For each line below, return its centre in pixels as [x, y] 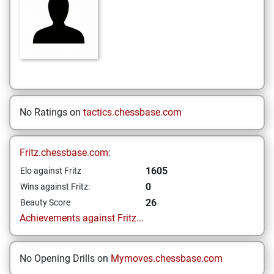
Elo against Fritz [51, 171]
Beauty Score [45, 202]
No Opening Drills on [65, 258]
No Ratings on [51, 112]
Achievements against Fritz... [82, 218]
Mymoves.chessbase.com [167, 258]
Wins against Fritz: [55, 187]
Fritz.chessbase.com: [65, 153]
